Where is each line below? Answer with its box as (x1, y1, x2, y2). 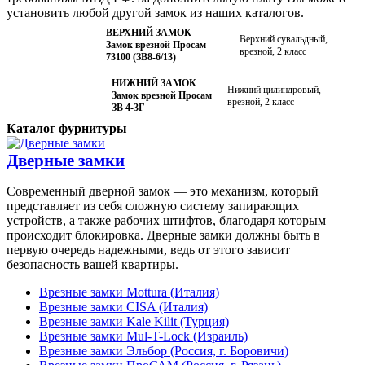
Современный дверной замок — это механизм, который (7, 183, 319, 198)
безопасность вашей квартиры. (7, 257, 178, 271)
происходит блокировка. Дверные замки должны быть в (7, 227, 320, 242)
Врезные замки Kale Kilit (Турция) (39, 314, 229, 328)
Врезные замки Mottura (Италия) (39, 284, 219, 299)
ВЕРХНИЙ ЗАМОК (105, 27, 191, 39)
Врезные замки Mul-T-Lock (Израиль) (39, 328, 248, 343)
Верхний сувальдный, (240, 33, 328, 45)
